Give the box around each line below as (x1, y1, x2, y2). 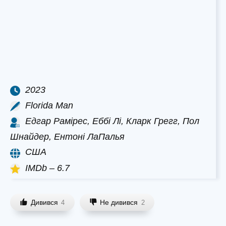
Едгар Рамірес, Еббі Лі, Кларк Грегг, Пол (25, 116, 199, 127)
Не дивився (100, 198, 138, 206)
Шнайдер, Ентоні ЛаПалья (10, 132, 125, 142)
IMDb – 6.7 (25, 162, 70, 173)
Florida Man (25, 100, 73, 110)
